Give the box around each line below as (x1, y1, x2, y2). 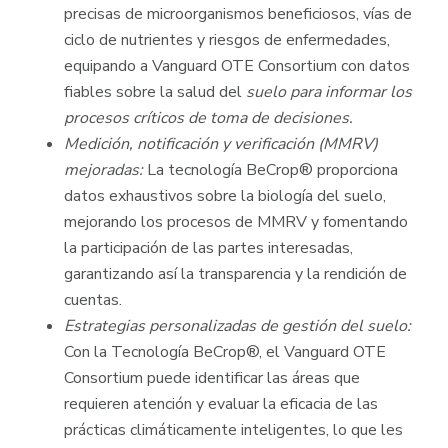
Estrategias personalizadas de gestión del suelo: (64, 315, 411, 338)
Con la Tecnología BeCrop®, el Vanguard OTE (64, 341, 386, 364)
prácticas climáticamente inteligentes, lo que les (64, 419, 403, 442)
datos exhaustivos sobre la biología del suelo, (64, 185, 386, 208)
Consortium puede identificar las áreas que (64, 367, 360, 390)
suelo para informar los (246, 81, 412, 104)
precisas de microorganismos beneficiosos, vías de (64, 3, 412, 26)
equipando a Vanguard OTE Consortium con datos (64, 55, 410, 78)
